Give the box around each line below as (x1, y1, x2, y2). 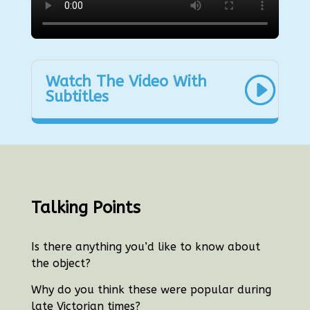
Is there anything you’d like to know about (30, 239, 260, 253)
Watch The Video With (45, 72, 207, 91)
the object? (30, 256, 91, 270)
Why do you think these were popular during (30, 282, 271, 296)
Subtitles (45, 87, 109, 106)
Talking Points (30, 197, 140, 217)
